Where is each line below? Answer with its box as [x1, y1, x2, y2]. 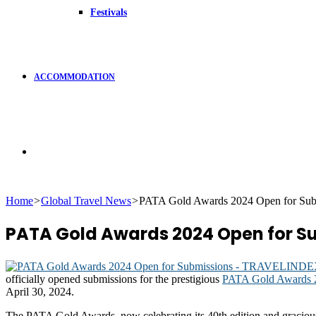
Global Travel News [41, 195, 131, 207]
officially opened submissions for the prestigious [6, 272, 222, 285]
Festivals [90, 7, 127, 18]
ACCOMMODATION [34, 72, 115, 82]
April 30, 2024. [6, 285, 74, 298]
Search [33, 145, 63, 157]
